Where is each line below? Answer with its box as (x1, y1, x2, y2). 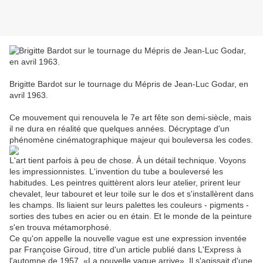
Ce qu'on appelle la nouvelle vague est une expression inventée (9, 234, 247, 244)
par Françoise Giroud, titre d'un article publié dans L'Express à (9, 245, 241, 255)
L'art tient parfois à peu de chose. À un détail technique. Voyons (9, 156, 246, 166)
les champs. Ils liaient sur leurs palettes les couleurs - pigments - (9, 200, 249, 210)
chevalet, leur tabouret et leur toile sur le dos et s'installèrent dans (9, 189, 254, 199)
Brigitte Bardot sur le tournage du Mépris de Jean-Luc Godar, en (9, 79, 248, 89)
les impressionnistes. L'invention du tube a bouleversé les (9, 167, 223, 177)
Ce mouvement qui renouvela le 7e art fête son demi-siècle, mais (9, 113, 251, 123)
